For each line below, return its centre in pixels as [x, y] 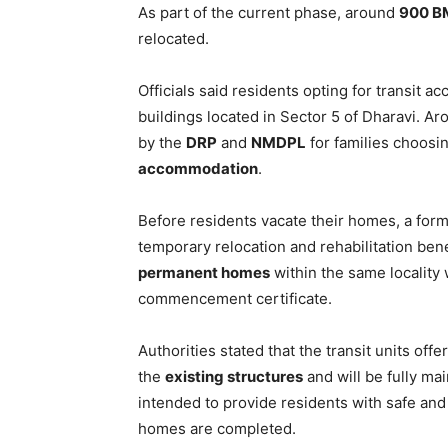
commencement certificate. [235, 298]
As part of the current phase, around [268, 12]
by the [162, 142]
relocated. [173, 38]
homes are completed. [217, 428]
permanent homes [204, 272]
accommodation [198, 168]
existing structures [234, 376]
